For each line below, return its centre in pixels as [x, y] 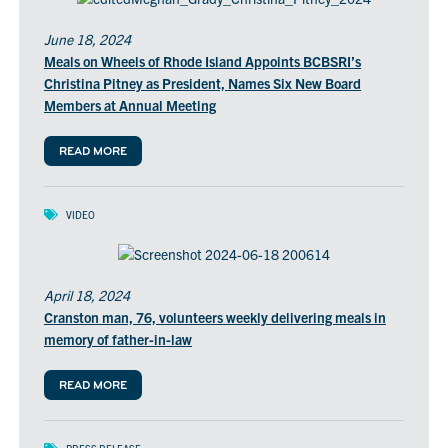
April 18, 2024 [86, 294]
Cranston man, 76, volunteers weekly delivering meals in [214, 316]
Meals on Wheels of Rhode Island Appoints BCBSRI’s [202, 60]
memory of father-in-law [117, 338]
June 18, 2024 [87, 38]
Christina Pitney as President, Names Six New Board [202, 82]
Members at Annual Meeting [129, 104]
